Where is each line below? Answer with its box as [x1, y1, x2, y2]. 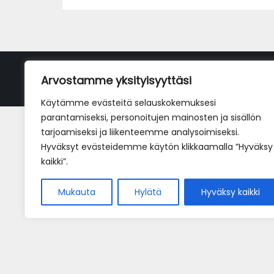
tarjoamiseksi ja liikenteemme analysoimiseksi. [41, 126, 239, 138]
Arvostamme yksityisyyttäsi [41, 73, 191, 88]
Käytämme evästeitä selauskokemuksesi [41, 97, 216, 109]
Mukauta [58, 186, 96, 198]
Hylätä [135, 186, 162, 198]
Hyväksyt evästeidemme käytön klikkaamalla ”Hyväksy [41, 141, 273, 153]
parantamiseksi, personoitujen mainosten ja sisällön [41, 111, 261, 124]
